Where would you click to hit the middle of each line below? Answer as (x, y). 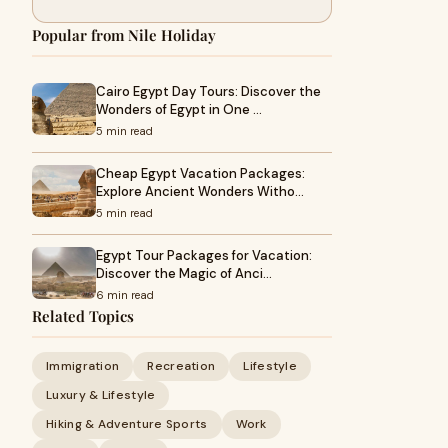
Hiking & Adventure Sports (127, 424)
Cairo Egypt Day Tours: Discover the (208, 91)
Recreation (181, 366)
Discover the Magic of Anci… (184, 273)
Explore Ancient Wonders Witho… (200, 191)
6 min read (125, 295)
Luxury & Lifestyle (101, 395)
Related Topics (83, 316)
